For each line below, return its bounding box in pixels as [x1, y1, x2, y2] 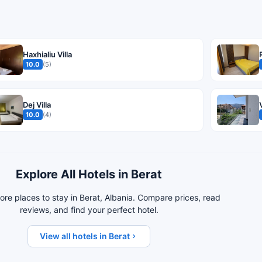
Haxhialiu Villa [23, 50, 72, 60]
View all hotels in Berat [40, 231, 130, 242]
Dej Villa [23, 100, 51, 110]
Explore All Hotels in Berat [16, 167, 162, 182]
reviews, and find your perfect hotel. [19, 205, 158, 215]
